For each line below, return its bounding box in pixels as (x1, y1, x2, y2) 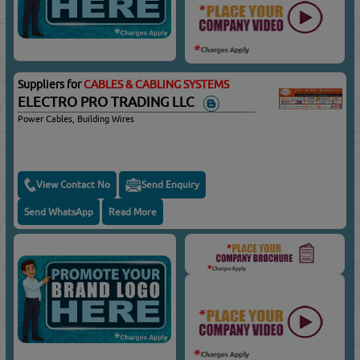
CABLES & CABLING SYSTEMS (84, 77, 230, 91)
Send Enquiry (141, 178, 200, 191)
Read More (108, 205, 157, 218)
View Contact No (36, 178, 111, 191)
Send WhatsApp (24, 205, 94, 218)
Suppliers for (18, 77, 84, 91)
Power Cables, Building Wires (18, 112, 135, 124)
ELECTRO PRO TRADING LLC (18, 93, 202, 110)
